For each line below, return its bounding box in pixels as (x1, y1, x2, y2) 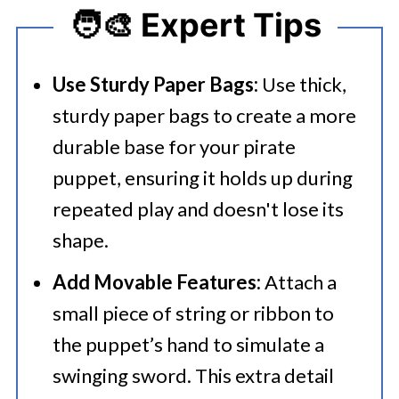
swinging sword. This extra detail (52, 363, 334, 387)
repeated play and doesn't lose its (52, 197, 344, 221)
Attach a (260, 270, 337, 294)
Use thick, (257, 72, 346, 96)
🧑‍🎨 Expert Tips (69, 4, 322, 45)
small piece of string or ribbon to (52, 301, 334, 325)
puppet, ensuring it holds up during (52, 166, 353, 190)
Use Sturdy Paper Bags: (52, 72, 258, 96)
